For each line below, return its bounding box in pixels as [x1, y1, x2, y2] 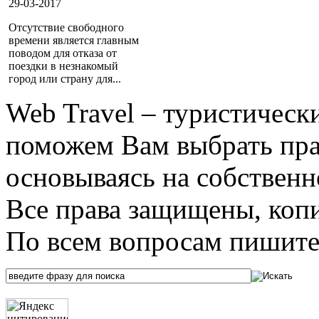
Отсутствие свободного [9, 21, 124, 33]
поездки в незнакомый [9, 59, 118, 72]
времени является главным [9, 33, 139, 46]
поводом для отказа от [9, 46, 117, 59]
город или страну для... [9, 72, 121, 85]
